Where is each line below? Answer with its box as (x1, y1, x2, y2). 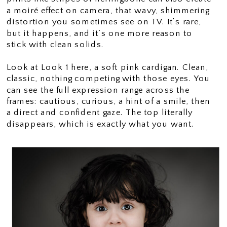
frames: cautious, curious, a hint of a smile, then (6, 96, 210, 106)
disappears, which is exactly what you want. (6, 119, 195, 129)
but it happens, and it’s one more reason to (6, 28, 193, 38)
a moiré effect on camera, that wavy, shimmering (6, 6, 210, 15)
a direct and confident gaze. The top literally (6, 108, 193, 118)
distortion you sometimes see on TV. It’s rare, (6, 17, 202, 27)
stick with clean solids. (6, 40, 104, 49)
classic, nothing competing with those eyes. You (6, 73, 210, 84)
